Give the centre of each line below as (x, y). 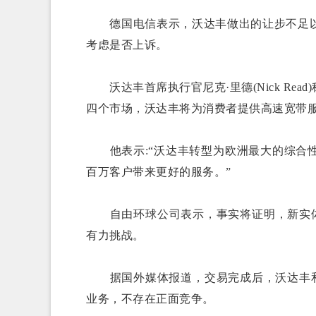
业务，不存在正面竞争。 (150, 299)
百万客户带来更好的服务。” (159, 172)
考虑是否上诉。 (127, 45)
